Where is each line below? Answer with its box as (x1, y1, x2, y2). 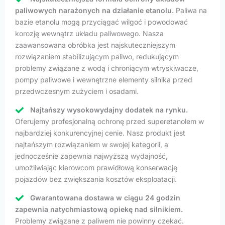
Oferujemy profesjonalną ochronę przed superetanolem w (15, 117, 204, 126)
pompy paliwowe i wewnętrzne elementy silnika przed (15, 75, 192, 84)
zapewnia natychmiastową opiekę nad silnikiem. (15, 204, 183, 213)
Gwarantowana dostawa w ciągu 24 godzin (30, 193, 180, 202)
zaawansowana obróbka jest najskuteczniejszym (15, 40, 175, 49)
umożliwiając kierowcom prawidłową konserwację (15, 163, 177, 172)
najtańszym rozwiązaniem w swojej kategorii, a (15, 140, 168, 149)
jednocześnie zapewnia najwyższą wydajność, (15, 151, 168, 160)
